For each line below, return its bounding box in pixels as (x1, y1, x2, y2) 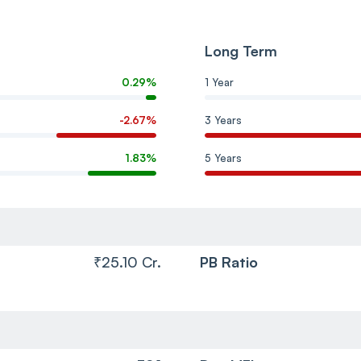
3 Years (205, 113, 242, 127)
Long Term (205, 41, 277, 60)
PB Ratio (200, 252, 258, 271)
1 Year (205, 75, 234, 89)
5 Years (205, 151, 242, 164)
